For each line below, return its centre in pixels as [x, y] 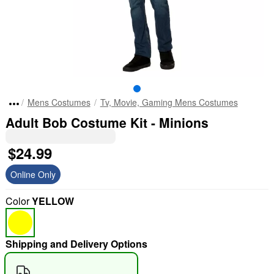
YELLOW [53, 201]
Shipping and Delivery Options [76, 244]
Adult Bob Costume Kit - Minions [107, 122]
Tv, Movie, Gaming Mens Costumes [169, 102]
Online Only [33, 174]
